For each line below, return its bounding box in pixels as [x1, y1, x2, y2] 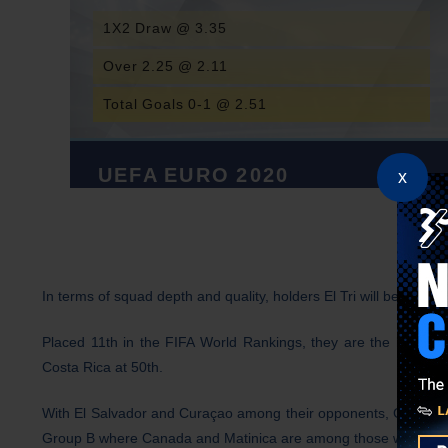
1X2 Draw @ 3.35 [103, 20, 227, 37]
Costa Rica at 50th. [42, 359, 163, 376]
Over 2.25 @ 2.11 [103, 58, 228, 75]
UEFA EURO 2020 [98, 164, 290, 187]
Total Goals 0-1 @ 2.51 [103, 96, 267, 113]
